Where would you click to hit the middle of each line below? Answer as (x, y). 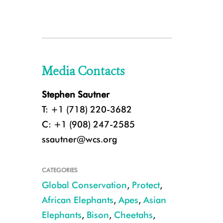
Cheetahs (133, 215)
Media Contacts (83, 71)
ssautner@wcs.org (79, 139)
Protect (146, 185)
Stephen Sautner (75, 94)
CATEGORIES (59, 170)
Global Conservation (84, 185)
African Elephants (77, 200)
